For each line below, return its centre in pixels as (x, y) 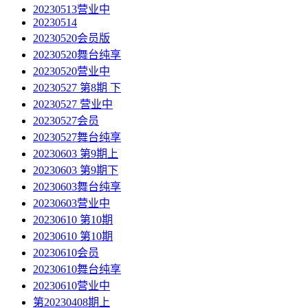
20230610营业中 (71, 286)
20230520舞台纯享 (77, 55)
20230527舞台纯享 (77, 137)
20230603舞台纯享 (77, 187)
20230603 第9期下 (76, 170)
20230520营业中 (71, 71)
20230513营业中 (71, 10)
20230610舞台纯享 (77, 269)
